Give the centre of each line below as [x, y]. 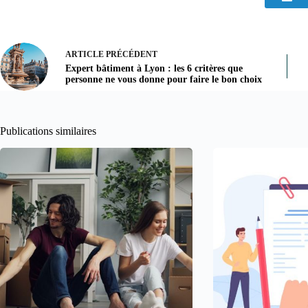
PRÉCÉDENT [131, 55]
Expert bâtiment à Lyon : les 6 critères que [154, 69]
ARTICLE [85, 55]
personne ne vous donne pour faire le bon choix [164, 80]
